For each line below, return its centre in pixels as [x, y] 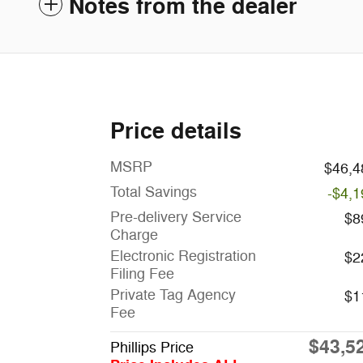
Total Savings [154, 192]
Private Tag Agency [173, 295]
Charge [134, 235]
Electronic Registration [183, 256]
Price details [176, 132]
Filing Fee [142, 274]
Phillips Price [152, 348]
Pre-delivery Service [176, 218]
